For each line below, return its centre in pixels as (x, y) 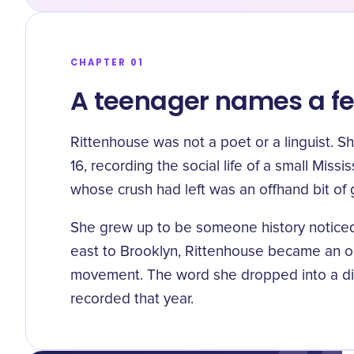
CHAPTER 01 (107, 62)
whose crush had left (138, 190)
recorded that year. (132, 299)
